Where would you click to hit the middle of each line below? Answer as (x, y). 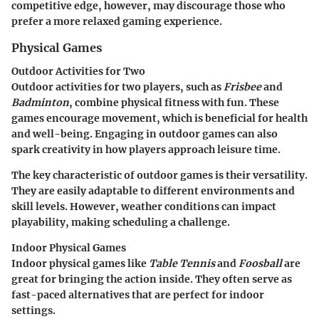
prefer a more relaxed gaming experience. (117, 22)
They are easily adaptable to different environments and (153, 190)
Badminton (40, 102)
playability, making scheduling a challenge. (121, 222)
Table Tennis (182, 263)
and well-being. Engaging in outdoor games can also (145, 134)
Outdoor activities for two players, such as (117, 87)
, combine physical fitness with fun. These (174, 102)
